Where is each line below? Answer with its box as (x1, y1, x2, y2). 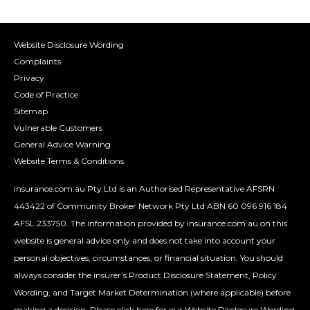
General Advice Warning (14, 139, 111, 150)
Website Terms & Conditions (14, 156, 124, 167)
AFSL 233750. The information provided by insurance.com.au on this (14, 218, 287, 229)
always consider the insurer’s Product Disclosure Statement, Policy (14, 270, 277, 281)
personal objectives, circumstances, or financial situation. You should (14, 253, 283, 264)
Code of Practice (14, 89, 78, 100)
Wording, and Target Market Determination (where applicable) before (14, 287, 291, 298)
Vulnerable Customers (14, 122, 102, 134)
